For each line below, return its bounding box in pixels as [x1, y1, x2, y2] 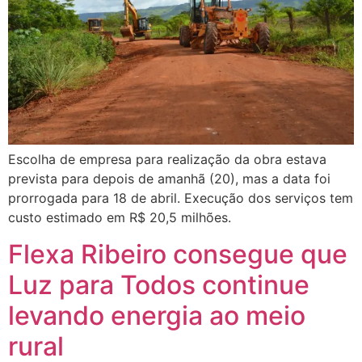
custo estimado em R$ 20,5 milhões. [8, 209, 231, 226]
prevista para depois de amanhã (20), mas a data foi [8, 170, 330, 187]
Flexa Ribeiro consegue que [8, 238, 347, 270]
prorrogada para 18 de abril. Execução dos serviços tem [8, 190, 353, 207]
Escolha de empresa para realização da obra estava [8, 151, 326, 168]
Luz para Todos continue [8, 268, 309, 301]
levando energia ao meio [8, 299, 305, 331]
